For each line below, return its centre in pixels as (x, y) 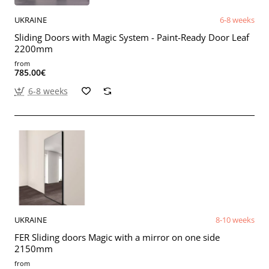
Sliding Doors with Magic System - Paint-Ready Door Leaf (132, 37)
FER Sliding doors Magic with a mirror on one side (117, 237)
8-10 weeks (235, 219)
